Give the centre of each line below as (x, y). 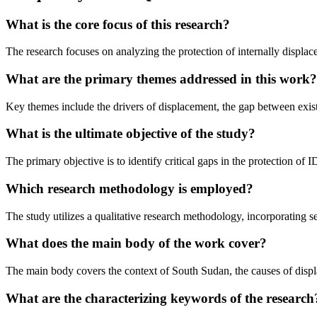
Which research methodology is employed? (129, 188)
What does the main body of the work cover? (136, 243)
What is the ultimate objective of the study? (131, 134)
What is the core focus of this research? (118, 24)
